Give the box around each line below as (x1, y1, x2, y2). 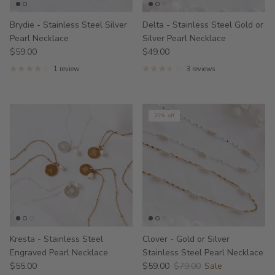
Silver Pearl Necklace (142, 32, 226, 44)
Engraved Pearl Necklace (10, 246, 108, 258)
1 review (53, 64, 79, 74)
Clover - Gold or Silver (142, 233, 230, 245)
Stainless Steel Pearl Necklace (142, 246, 263, 258)
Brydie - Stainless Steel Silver (10, 18, 127, 31)
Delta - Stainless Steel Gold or (142, 18, 263, 31)
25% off (154, 112, 174, 120)
